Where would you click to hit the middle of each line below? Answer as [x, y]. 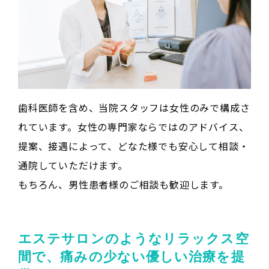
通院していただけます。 [73, 165]
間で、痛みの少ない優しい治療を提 [131, 257]
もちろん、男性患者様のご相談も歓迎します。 [123, 185]
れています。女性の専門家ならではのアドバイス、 [134, 127]
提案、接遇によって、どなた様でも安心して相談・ [134, 146]
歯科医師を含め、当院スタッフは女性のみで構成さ [134, 108]
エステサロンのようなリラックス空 [134, 239]
